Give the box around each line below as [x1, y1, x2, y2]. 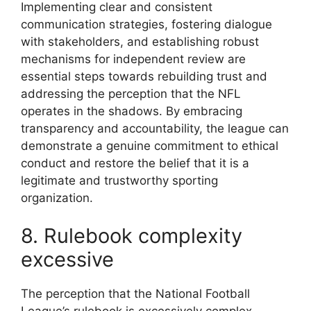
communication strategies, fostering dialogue [21, 17, 272, 31]
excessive [21, 247, 114, 272]
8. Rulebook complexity [21, 224, 242, 249]
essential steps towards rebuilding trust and [21, 69, 267, 83]
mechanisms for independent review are [21, 51, 246, 66]
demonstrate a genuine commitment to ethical [21, 138, 278, 153]
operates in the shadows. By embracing [21, 103, 242, 118]
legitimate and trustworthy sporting [21, 173, 218, 187]
